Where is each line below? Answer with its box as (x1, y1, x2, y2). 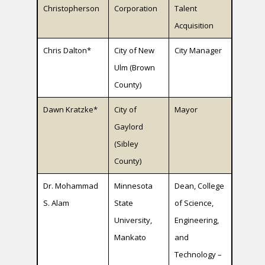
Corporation (114, 3, 158, 14)
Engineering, (174, 215, 219, 226)
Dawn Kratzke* (43, 104, 98, 115)
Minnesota (114, 180, 153, 192)
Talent (174, 3, 198, 14)
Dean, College (174, 180, 225, 192)
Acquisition (174, 20, 214, 31)
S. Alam (43, 198, 70, 209)
